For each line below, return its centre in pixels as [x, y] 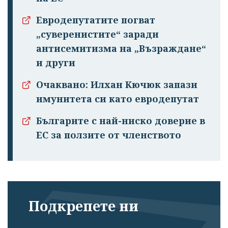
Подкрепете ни [83, 206]
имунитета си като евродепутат [118, 98]
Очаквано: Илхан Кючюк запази [117, 84]
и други [56, 62]
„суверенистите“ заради [97, 34]
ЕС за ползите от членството [109, 135]
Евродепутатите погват [96, 20]
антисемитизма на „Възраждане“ [121, 48]
